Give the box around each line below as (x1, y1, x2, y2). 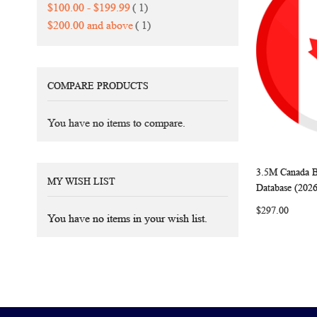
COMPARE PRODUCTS (47, 81, 149, 91)
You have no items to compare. (47, 117, 185, 129)
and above (84, 19, 133, 31)
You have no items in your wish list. (47, 212, 207, 224)
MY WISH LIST (47, 176, 115, 187)
